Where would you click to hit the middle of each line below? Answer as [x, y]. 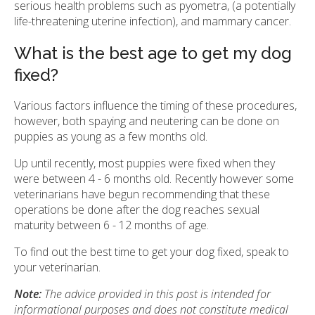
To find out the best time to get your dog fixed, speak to [152, 252]
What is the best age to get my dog [153, 54]
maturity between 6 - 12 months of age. [111, 225]
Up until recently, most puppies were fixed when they [144, 163]
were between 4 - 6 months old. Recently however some [154, 179]
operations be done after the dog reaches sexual [137, 210]
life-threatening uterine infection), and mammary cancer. [153, 21]
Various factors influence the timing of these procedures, [155, 106]
